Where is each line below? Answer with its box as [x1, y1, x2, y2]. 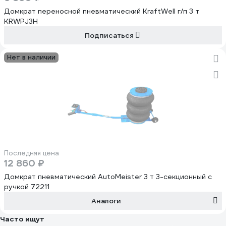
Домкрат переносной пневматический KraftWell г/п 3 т [4, 7, 199, 16]
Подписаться [84, 31, 134, 40]
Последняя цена [4, 149, 59, 157]
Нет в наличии [7, 53, 55, 62]
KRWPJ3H [4, 17, 38, 26]
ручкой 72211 [4, 182, 49, 191]
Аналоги [91, 196, 122, 205]
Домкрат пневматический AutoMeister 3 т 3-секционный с [4, 172, 212, 181]
